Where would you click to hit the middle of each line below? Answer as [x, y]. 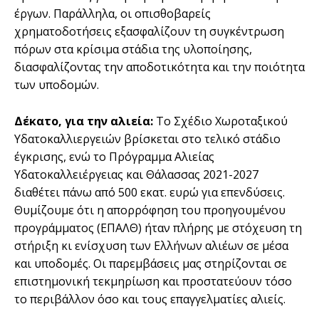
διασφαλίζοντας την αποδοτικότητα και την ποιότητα [159, 67]
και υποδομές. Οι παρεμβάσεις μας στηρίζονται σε [151, 263]
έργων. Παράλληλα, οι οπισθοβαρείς [113, 13]
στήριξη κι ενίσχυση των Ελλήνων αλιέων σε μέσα [151, 245]
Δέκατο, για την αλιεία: [84, 121]
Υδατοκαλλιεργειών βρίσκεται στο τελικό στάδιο [147, 138]
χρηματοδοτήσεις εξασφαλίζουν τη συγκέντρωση [149, 31]
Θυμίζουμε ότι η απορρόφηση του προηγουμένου [150, 210]
